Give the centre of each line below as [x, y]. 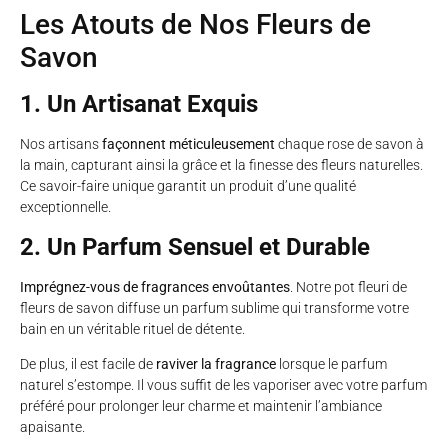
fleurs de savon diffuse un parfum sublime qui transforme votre [214, 307]
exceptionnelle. [65, 207]
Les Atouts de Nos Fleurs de [195, 25]
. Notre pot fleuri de [348, 286]
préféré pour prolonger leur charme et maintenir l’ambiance [201, 406]
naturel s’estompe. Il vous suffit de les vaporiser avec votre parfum [223, 385]
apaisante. [52, 427]
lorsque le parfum [331, 364]
